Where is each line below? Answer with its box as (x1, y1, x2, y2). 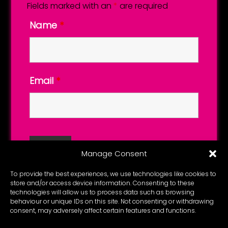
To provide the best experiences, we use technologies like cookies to (10, 169, 216, 178)
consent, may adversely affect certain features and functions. (10, 206, 196, 215)
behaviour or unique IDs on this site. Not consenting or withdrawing (10, 197, 214, 206)
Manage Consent (81, 148, 147, 159)
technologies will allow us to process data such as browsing (10, 188, 194, 196)
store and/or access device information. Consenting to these (10, 179, 194, 187)
